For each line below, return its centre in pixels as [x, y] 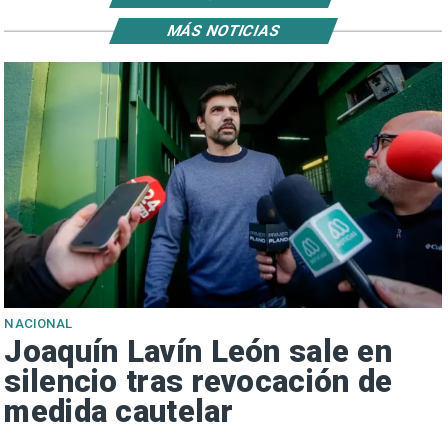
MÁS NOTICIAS [223, 30]
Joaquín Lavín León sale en [198, 351]
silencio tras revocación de [198, 381]
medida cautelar [118, 411]
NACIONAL [38, 323]
